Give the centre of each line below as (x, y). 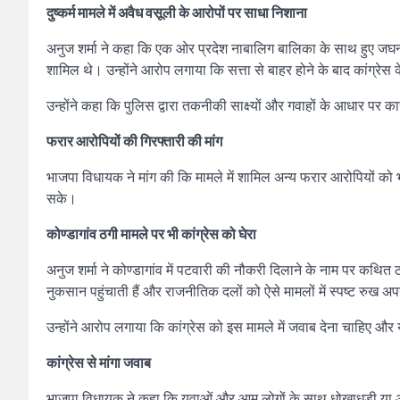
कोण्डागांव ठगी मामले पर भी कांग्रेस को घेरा (151, 234)
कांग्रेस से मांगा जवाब (99, 362)
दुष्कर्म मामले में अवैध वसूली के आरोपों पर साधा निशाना (177, 12)
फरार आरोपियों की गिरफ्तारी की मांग (134, 141)
